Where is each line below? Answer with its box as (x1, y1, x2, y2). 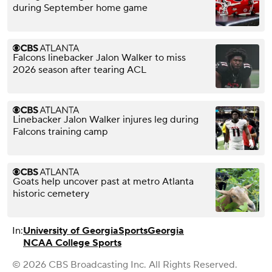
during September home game (13, 1, 148, 14)
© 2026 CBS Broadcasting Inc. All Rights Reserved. (12, 258, 237, 271)
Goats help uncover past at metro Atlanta (13, 175, 194, 188)
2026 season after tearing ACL (13, 63, 146, 76)
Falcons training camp (13, 125, 108, 138)
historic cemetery (13, 187, 89, 200)
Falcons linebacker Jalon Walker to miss (13, 51, 186, 64)
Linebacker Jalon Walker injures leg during (13, 113, 199, 126)
